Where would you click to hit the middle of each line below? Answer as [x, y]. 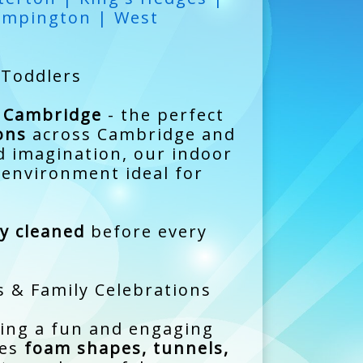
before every [146, 231]
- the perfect [163, 114]
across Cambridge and [131, 134]
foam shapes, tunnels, [126, 348]
